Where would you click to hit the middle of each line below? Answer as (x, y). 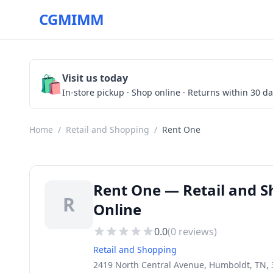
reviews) (197, 232)
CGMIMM (72, 19)
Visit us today (95, 78)
